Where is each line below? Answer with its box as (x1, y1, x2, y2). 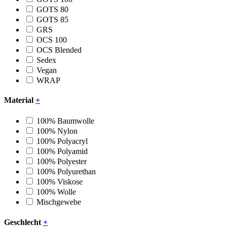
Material (4, 96, 35, 104)
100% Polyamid (36, 147, 88, 156)
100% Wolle (36, 187, 76, 197)
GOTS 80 (36, 5, 68, 14)
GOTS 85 (36, 15, 68, 24)
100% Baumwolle (36, 117, 94, 126)
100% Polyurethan (36, 167, 96, 176)
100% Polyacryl (36, 137, 88, 146)
